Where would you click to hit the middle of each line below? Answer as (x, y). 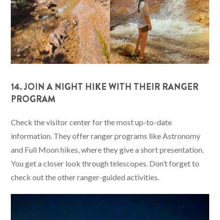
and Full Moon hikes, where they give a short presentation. (108, 149)
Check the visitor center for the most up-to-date (92, 122)
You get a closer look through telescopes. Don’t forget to (105, 163)
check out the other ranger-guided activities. (85, 177)
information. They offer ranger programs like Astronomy (106, 136)
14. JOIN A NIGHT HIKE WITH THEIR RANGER (105, 87)
